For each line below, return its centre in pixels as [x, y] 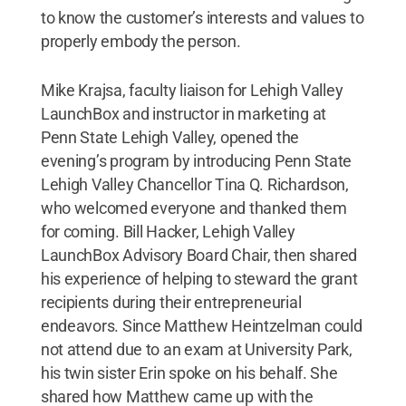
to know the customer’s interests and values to [202, 17]
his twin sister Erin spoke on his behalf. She [189, 372]
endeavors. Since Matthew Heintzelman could [201, 325]
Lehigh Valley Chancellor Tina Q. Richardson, [194, 184]
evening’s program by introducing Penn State [196, 160]
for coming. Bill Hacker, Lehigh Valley [168, 231]
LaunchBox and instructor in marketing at [183, 113]
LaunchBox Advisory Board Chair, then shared [199, 255]
